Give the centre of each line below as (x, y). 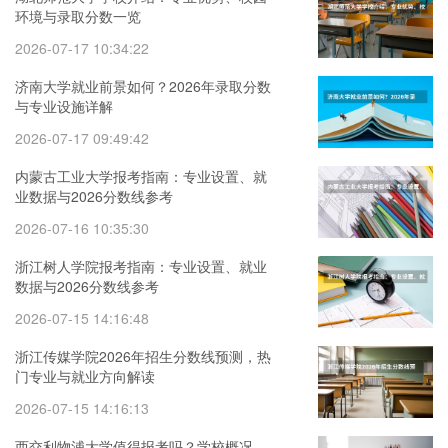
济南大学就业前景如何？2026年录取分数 (143, 86)
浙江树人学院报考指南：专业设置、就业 (141, 266)
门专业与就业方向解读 (85, 376)
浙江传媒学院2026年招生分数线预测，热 (143, 356)
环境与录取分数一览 (78, 16)
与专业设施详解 (64, 106)
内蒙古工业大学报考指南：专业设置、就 (141, 176)
